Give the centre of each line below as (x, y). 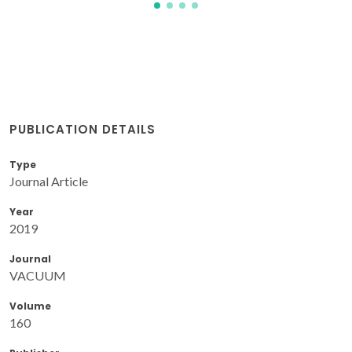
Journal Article (49, 181)
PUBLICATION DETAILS (82, 129)
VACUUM (38, 275)
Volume (30, 306)
